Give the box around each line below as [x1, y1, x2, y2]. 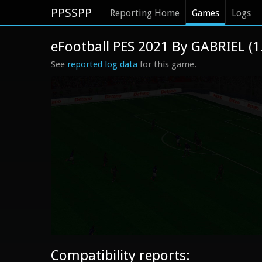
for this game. [137, 59, 196, 70]
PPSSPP [51, 6, 92, 20]
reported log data [67, 59, 137, 70]
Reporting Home [110, 8, 180, 19]
